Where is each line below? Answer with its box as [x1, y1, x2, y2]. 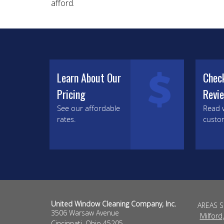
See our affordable [56, 102, 120, 113]
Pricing [56, 85, 85, 102]
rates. [56, 113, 76, 124]
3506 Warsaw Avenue [51, 208, 119, 218]
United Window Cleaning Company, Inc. [51, 199, 176, 209]
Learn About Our [56, 69, 121, 85]
